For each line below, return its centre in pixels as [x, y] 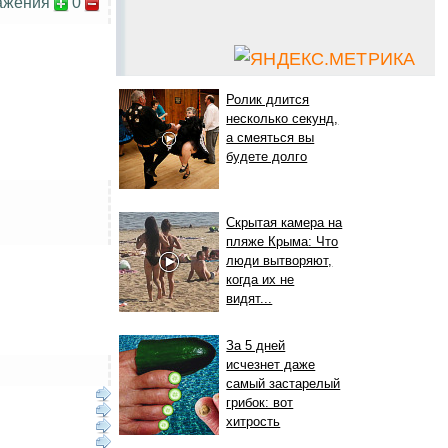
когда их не [260, 280]
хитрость [253, 422]
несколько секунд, [282, 119]
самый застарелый [283, 384]
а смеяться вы [270, 138]
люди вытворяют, [279, 261]
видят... [249, 299]
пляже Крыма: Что [282, 242]
